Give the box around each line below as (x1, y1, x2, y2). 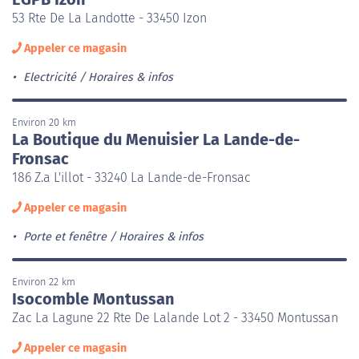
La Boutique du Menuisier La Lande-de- (12, 129, 300, 149)
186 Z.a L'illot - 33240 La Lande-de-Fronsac (12, 169, 251, 185)
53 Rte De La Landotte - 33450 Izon (12, 10, 207, 26)
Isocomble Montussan (12, 288, 175, 309)
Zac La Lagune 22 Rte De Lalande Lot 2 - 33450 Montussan (12, 309, 338, 325)
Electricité (22, 70, 76, 84)
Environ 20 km (12, 115, 76, 128)
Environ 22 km (12, 275, 75, 288)
